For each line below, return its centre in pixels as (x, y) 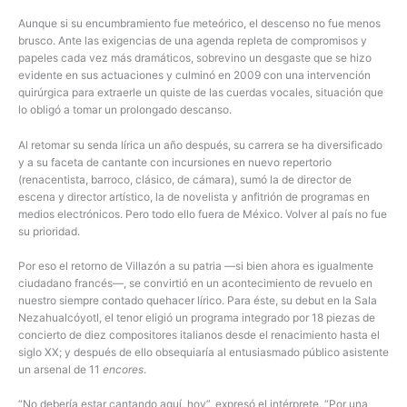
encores (123, 369)
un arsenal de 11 (60, 369)
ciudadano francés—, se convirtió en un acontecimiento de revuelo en (195, 283)
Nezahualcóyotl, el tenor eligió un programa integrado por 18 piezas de (197, 317)
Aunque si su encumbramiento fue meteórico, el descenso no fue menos (199, 24)
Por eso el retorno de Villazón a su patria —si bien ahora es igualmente (196, 265)
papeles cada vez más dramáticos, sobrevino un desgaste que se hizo (195, 58)
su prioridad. (49, 231)
